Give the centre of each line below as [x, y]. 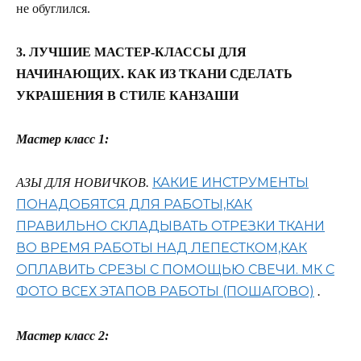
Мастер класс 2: [62, 335]
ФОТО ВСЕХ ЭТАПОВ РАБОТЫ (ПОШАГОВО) [165, 292]
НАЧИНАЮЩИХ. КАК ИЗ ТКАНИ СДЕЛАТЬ [154, 74]
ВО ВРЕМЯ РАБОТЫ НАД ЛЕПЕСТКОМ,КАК [162, 248]
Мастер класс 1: [62, 139]
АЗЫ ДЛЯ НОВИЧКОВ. [83, 183]
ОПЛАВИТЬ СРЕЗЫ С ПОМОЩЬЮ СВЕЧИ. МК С [175, 270]
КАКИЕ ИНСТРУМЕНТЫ [230, 183]
